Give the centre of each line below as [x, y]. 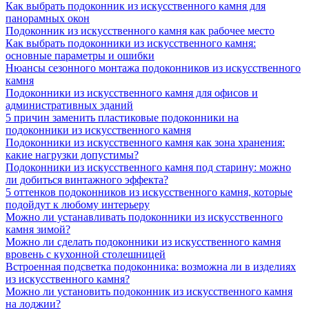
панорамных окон [48, 19]
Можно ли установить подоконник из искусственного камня [149, 292]
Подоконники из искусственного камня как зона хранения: [145, 143]
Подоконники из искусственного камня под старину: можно [148, 168]
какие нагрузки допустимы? [72, 155]
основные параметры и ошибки [80, 56]
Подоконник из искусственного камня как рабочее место [140, 31]
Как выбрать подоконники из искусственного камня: [131, 43]
